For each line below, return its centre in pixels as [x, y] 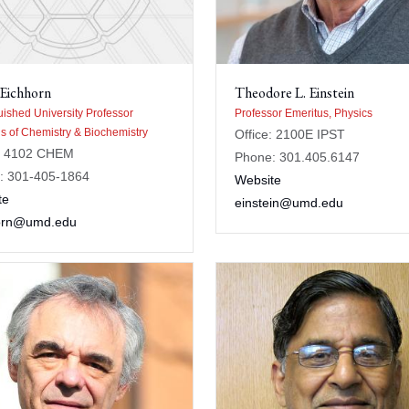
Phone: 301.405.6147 [297, 157]
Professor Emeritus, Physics [304, 113]
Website [258, 179]
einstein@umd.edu [289, 202]
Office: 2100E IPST [290, 134]
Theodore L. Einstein [294, 92]
